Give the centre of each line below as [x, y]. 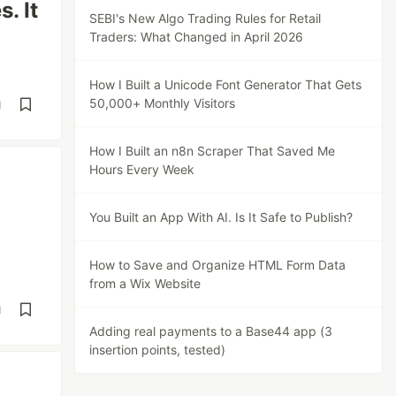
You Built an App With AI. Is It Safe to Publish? [221, 217]
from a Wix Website [145, 283]
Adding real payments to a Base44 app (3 [211, 331]
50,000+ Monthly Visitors [163, 103]
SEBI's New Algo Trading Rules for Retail [206, 18]
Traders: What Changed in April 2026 [197, 37]
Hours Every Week [142, 169]
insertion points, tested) [158, 350]
